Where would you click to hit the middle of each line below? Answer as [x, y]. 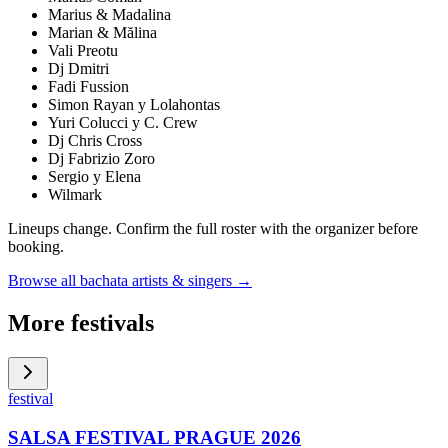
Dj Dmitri [78, 69]
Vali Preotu [83, 51]
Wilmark [75, 195]
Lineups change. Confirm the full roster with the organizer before [213, 229]
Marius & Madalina [109, 15]
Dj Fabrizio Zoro [101, 159]
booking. [36, 247]
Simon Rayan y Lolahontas [134, 105]
